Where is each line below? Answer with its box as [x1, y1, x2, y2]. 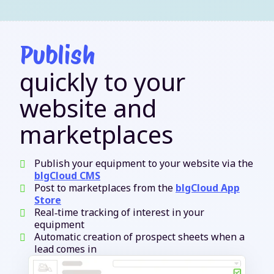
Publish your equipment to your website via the [34, 156, 253, 170]
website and [20, 91, 157, 125]
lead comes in [34, 242, 97, 256]
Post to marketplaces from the [34, 180, 176, 194]
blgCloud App [176, 180, 240, 194]
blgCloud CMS [34, 168, 100, 182]
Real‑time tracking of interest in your [34, 205, 204, 219]
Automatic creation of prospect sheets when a [34, 229, 245, 243]
